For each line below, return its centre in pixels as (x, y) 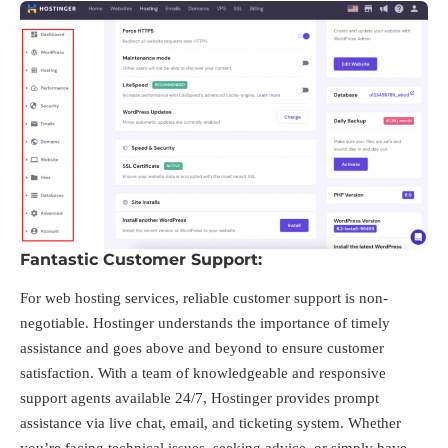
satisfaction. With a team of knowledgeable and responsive (203, 373)
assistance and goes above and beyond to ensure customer (202, 348)
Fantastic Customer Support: (141, 259)
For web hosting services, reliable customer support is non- (204, 298)
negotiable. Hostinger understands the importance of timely (205, 323)
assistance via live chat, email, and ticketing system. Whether (210, 423)
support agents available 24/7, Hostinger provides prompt (199, 398)
